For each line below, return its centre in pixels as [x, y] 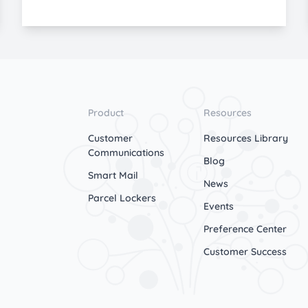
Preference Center [245, 229]
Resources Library [246, 138]
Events [219, 206]
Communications [126, 152]
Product [106, 112]
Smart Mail [113, 175]
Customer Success [245, 251]
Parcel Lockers [122, 198]
